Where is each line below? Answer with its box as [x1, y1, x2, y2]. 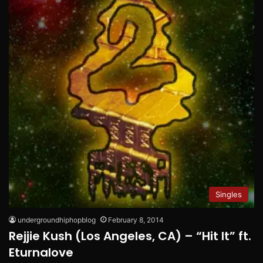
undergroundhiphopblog [18, 215, 96, 224]
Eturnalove [9, 244, 73, 261]
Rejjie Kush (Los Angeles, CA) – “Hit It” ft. [9, 227, 251, 244]
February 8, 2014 [108, 215, 164, 224]
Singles [215, 189, 242, 199]
